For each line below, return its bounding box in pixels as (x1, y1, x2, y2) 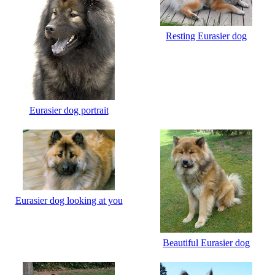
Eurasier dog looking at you (15, 195, 123, 206)
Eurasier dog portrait (29, 105, 109, 116)
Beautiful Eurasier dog (163, 238, 250, 249)
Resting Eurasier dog (166, 31, 247, 42)
